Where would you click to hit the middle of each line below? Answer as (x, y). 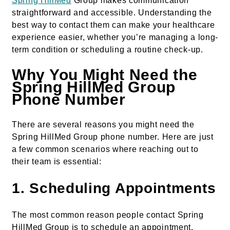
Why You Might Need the (105, 75)
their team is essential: (57, 161)
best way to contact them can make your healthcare (113, 25)
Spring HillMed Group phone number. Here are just (113, 137)
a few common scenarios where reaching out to (105, 149)
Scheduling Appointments (123, 188)
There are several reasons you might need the (103, 124)
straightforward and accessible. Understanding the (112, 13)
